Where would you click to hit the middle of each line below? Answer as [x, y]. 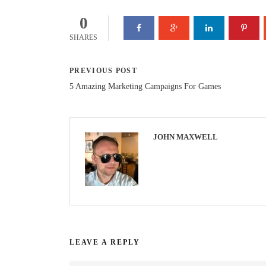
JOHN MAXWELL [186, 137]
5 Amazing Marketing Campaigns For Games [145, 86]
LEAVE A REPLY [105, 242]
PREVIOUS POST [103, 70]
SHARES [83, 37]
